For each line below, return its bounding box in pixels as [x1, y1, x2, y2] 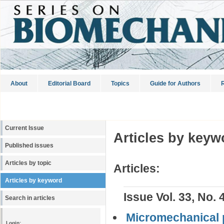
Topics [111, 80, 129, 87]
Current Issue [5, 125, 44, 131]
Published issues [5, 142, 53, 148]
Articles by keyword [5, 177, 62, 183]
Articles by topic [5, 160, 51, 166]
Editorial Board [48, 80, 90, 87]
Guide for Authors [150, 80, 200, 87]
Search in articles [5, 195, 55, 201]
